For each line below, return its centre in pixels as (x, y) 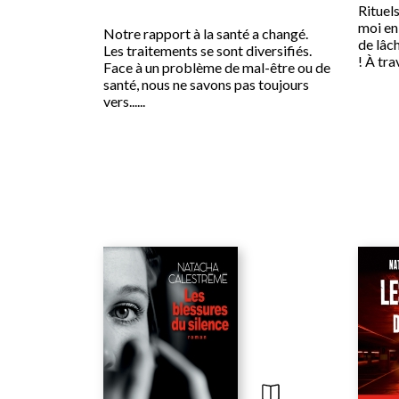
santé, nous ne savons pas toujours (206, 85)
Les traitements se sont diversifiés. (208, 51)
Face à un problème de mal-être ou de (217, 68)
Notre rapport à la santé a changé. (206, 34)
